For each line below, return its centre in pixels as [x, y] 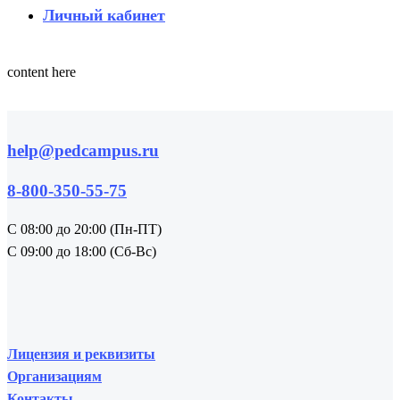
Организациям [54, 376]
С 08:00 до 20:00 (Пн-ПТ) [84, 229]
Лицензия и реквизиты [81, 354]
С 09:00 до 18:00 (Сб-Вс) [82, 251]
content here [42, 72]
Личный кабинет [104, 15]
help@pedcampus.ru [83, 150]
